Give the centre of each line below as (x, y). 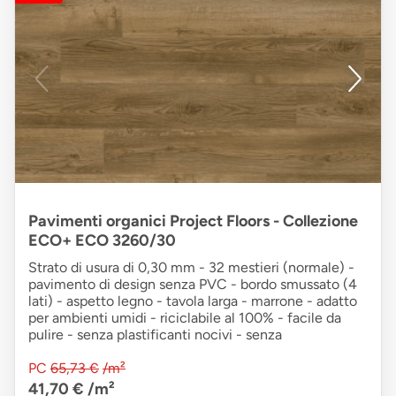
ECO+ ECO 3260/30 (102, 241)
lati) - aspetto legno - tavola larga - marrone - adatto (193, 301)
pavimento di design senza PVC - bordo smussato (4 (193, 285)
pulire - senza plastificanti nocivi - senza (155, 335)
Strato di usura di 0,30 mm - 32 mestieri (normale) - (191, 268)
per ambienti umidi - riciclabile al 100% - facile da (185, 318)
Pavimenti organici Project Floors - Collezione (193, 221)
